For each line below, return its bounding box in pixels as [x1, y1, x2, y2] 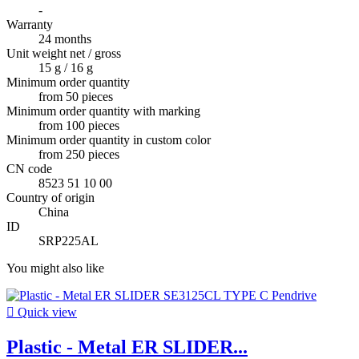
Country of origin [6, 191, 95, 205]
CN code [6, 162, 52, 176]
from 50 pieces [38, 90, 113, 104]
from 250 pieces [38, 147, 119, 162]
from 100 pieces [38, 119, 119, 133]
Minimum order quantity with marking [6, 104, 200, 119]
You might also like [6, 261, 104, 276]
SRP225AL [38, 234, 99, 248]
